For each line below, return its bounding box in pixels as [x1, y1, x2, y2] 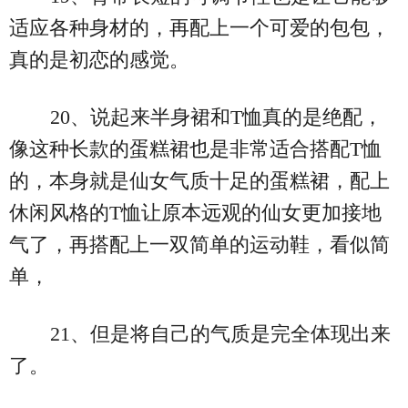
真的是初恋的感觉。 [9, 47, 189, 71]
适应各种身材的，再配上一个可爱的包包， [9, 15, 390, 39]
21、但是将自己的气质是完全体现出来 [49, 321, 391, 345]
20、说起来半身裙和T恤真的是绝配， [49, 105, 382, 128]
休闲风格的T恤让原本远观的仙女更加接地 [9, 200, 382, 224]
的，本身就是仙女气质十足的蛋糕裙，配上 [9, 168, 390, 192]
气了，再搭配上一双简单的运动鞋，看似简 [9, 232, 390, 256]
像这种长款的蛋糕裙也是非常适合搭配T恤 [9, 137, 382, 160]
